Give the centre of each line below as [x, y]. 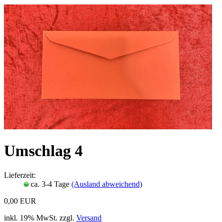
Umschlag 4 [43, 151]
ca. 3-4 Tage [51, 184]
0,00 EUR [20, 201]
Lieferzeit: [20, 175]
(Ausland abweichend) [107, 184]
